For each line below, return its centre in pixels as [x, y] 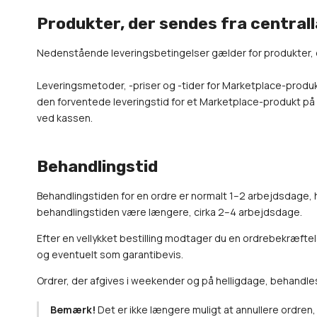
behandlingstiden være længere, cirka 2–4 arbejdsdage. [169, 212]
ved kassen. [65, 118]
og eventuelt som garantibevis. [110, 254]
